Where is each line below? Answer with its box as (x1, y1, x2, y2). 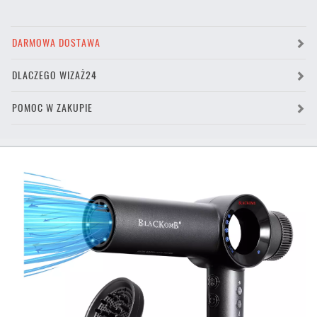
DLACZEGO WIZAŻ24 (12, 69, 97, 82)
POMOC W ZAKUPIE (12, 101, 93, 115)
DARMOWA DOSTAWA (12, 36, 100, 50)
